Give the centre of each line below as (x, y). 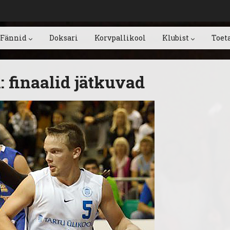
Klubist (176, 38)
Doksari (64, 38)
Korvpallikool (120, 38)
